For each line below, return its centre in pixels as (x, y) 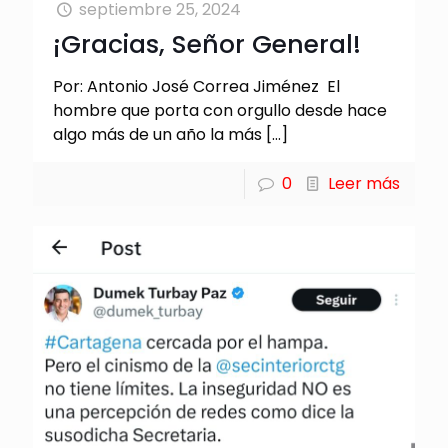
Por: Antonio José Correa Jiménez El (196, 86)
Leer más (364, 183)
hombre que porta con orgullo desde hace (220, 110)
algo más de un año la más (157, 134)
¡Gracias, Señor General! (207, 44)
